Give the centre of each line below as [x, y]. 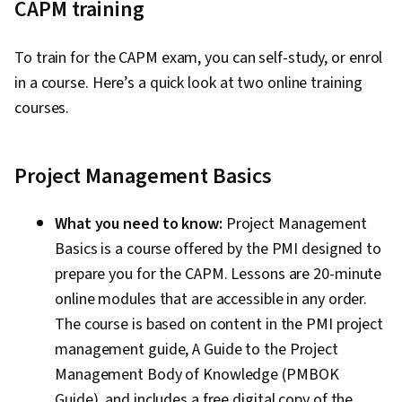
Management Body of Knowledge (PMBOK [197, 375]
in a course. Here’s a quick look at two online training [188, 83]
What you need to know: [139, 224]
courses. [42, 109]
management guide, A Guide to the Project [197, 350]
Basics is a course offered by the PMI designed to [218, 249]
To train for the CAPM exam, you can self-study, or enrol [199, 58]
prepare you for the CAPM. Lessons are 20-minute [218, 275]
